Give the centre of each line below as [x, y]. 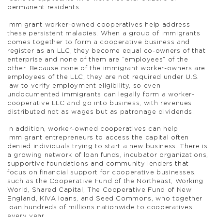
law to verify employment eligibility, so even [84, 86]
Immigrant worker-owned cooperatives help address [99, 25]
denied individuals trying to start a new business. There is [108, 146]
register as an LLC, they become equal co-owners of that [107, 51]
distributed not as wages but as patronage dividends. [101, 112]
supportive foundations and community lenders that [98, 164]
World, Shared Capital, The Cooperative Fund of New [100, 190]
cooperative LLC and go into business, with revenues [100, 103]
